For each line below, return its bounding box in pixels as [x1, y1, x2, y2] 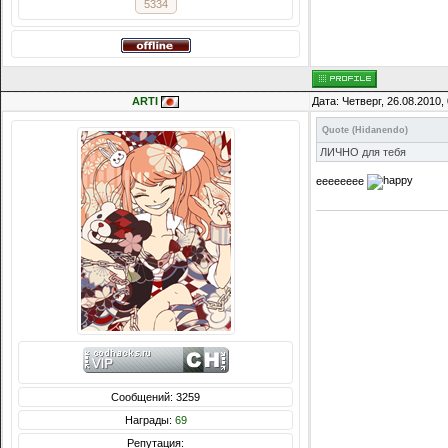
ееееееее [316, 175, 367, 187]
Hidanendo [355, 125, 405, 136]
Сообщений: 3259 [111, 391, 200, 404]
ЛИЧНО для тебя [320, 146, 406, 159]
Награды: [124, 414, 175, 427]
